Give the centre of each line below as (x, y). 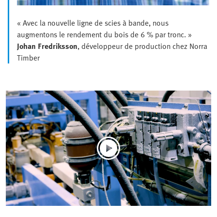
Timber (28, 57)
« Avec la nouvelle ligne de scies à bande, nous (93, 23)
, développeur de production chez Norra (142, 46)
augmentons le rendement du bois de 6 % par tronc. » (104, 34)
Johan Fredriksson (47, 46)
